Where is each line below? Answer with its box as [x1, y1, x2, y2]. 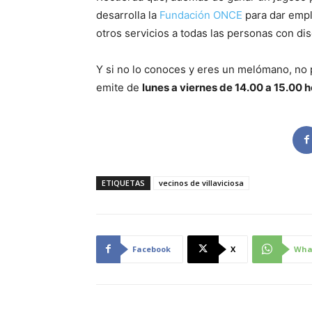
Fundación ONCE [159, 8, 242, 22]
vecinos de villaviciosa [159, 177, 244, 188]
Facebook [132, 243, 171, 254]
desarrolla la [96, 8, 159, 22]
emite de [96, 80, 142, 94]
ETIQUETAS [102, 177, 145, 188]
